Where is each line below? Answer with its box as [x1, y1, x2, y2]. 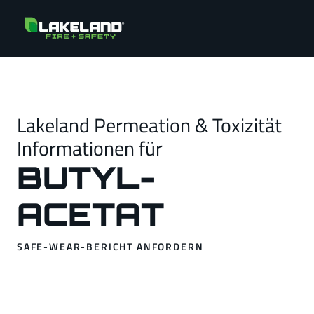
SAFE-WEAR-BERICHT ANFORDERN [17, 239, 204, 254]
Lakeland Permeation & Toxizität [17, 110, 282, 140]
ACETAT [17, 195, 164, 233]
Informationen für [17, 133, 163, 163]
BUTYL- [17, 158, 156, 197]
